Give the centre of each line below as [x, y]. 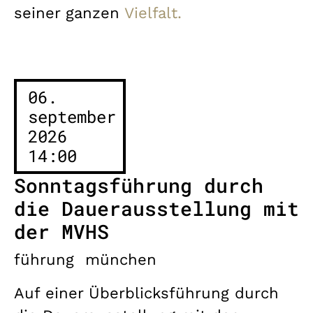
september [72, 116]
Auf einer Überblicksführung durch [146, 293]
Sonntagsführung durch [139, 185]
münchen [121, 259]
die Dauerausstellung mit [156, 208]
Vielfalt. [153, 13]
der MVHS [61, 231]
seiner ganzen [69, 13]
